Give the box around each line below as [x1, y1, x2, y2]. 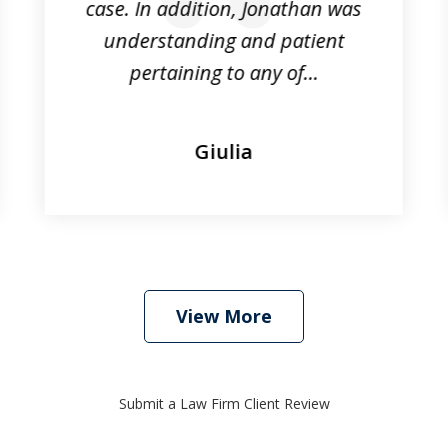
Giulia [194, 137, 253, 165]
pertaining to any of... [129, 58, 319, 86]
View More [176, 303, 272, 328]
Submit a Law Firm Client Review [118, 393, 330, 413]
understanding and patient [103, 26, 345, 54]
